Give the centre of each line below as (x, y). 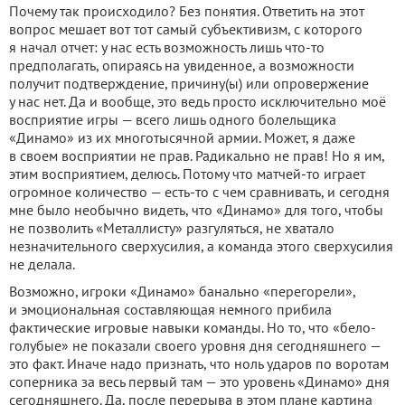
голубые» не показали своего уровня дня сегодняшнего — (195, 345)
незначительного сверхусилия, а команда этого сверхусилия (201, 246)
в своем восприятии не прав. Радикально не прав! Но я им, (197, 155)
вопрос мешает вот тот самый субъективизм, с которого (186, 29)
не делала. (42, 264)
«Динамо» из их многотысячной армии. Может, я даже (182, 137)
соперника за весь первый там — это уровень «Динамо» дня (199, 381)
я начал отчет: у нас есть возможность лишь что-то (167, 47)
